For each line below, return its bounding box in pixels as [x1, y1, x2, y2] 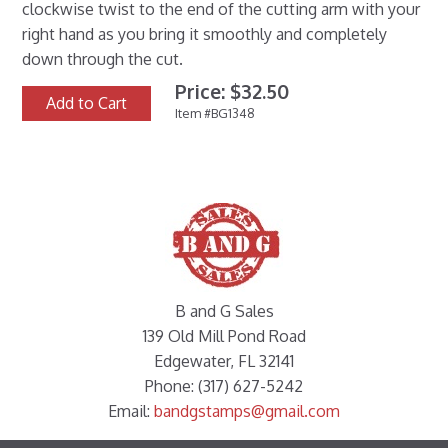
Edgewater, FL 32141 [154, 351, 294, 372]
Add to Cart [46, 93, 128, 114]
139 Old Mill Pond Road [142, 326, 306, 347]
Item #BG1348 [175, 105, 256, 122]
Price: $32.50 [175, 79, 290, 105]
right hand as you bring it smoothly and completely [22, 24, 388, 45]
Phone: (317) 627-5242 [145, 376, 303, 397]
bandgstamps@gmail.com [154, 401, 340, 422]
